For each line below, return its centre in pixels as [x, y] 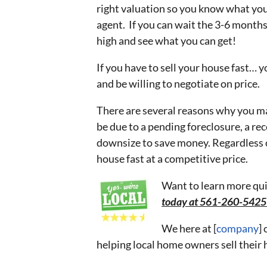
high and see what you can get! [166, 40]
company [237, 228]
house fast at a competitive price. [172, 158]
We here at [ [189, 228]
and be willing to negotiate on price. [178, 83]
